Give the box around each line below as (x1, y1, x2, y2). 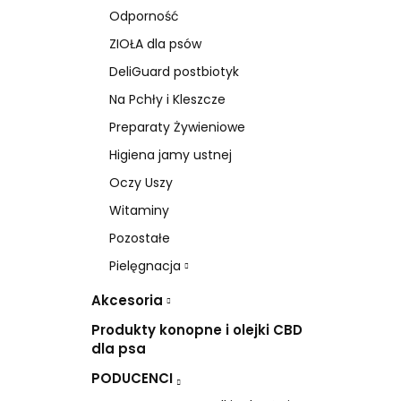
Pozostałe (109, 228, 170, 247)
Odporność (109, 6, 179, 25)
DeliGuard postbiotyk (109, 62, 239, 81)
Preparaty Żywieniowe (109, 117, 245, 136)
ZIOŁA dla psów (109, 34, 201, 53)
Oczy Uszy (109, 173, 173, 192)
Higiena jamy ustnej (109, 145, 232, 164)
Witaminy (109, 200, 169, 219)
